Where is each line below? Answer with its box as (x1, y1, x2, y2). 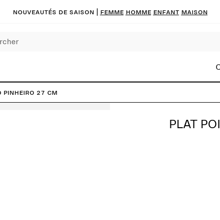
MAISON (181, 7, 208, 16)
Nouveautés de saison (12, 7, 94, 16)
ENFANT (153, 7, 179, 16)
